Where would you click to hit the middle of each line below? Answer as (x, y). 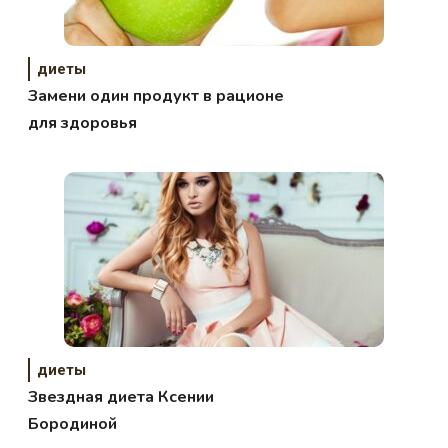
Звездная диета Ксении (121, 396)
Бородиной (73, 423)
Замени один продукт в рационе (156, 95)
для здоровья (83, 122)
